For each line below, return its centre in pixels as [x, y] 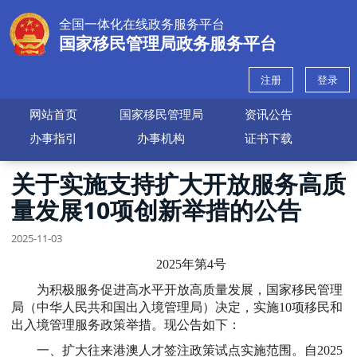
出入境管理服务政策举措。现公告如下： [126, 324]
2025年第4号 [191, 264]
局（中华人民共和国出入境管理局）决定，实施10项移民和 [177, 307]
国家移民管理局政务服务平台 [168, 43]
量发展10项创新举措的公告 [156, 210]
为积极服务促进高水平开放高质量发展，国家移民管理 [190, 289]
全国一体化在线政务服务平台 [142, 24]
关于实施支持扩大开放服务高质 [178, 184]
